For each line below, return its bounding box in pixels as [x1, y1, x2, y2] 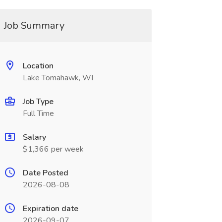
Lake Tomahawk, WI [22, 72, 93, 83]
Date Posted [22, 167, 68, 178]
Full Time [22, 108, 54, 119]
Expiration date [22, 203, 78, 214]
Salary [22, 132, 46, 143]
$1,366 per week [22, 144, 84, 155]
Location [22, 60, 54, 71]
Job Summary [3, 19, 64, 32]
